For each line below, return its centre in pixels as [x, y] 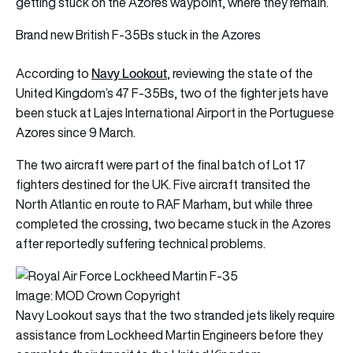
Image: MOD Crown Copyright [98, 295]
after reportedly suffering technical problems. [141, 243]
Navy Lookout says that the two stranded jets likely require [175, 315]
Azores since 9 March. [76, 132]
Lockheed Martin [154, 334]
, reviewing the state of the [240, 73]
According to [54, 73]
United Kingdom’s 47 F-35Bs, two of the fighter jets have [172, 93]
